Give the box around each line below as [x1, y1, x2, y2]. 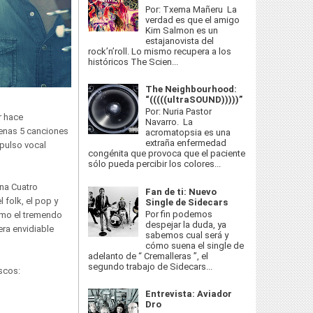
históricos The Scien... [88, 56, 178, 67]
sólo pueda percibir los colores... [88, 159, 221, 170]
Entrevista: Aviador [145, 289, 233, 300]
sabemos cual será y [145, 230, 229, 241]
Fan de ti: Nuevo [145, 186, 217, 197]
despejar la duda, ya [145, 219, 227, 231]
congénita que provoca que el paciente [88, 148, 245, 159]
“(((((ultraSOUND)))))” [145, 94, 243, 105]
